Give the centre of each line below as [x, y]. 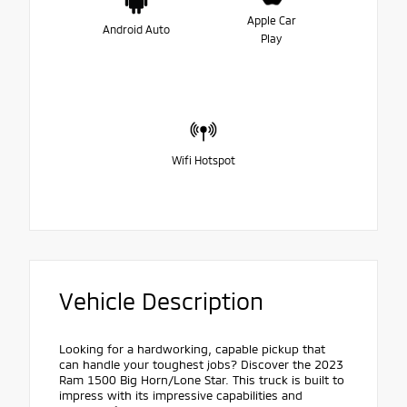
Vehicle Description [161, 300]
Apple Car [271, 20]
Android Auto [136, 30]
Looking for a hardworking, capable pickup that [192, 348]
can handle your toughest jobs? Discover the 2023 [201, 364]
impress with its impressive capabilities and [181, 395]
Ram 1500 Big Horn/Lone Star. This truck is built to [202, 379]
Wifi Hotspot [203, 160]
